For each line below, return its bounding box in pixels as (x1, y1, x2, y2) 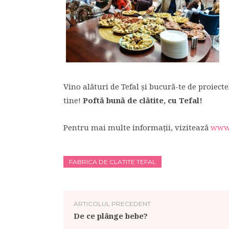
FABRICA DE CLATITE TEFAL (69, 158, 156, 166)
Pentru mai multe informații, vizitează (63, 122, 211, 132)
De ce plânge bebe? (74, 211, 148, 221)
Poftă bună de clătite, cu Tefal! (81, 95, 202, 105)
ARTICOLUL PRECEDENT (74, 200, 151, 208)
